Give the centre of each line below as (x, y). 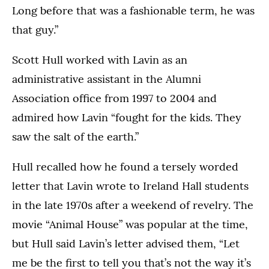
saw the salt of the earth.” (75, 137)
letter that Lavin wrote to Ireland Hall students (130, 186)
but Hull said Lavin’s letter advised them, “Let (126, 244)
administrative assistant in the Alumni (107, 79)
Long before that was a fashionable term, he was (133, 11)
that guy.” (35, 30)
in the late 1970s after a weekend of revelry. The (133, 205)
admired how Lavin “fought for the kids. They (127, 118)
